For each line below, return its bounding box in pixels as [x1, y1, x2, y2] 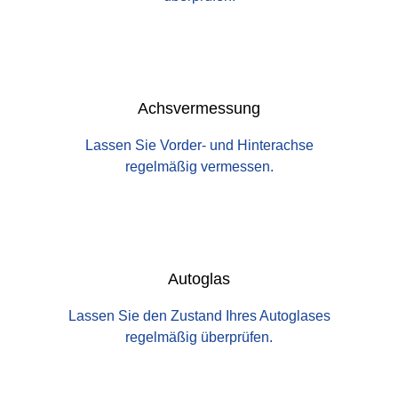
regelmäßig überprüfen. [125, 330, 273, 346]
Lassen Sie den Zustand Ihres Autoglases [68, 308, 330, 324]
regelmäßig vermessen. [124, 159, 274, 175]
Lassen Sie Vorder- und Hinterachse [84, 138, 314, 154]
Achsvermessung [138, 99, 260, 118]
